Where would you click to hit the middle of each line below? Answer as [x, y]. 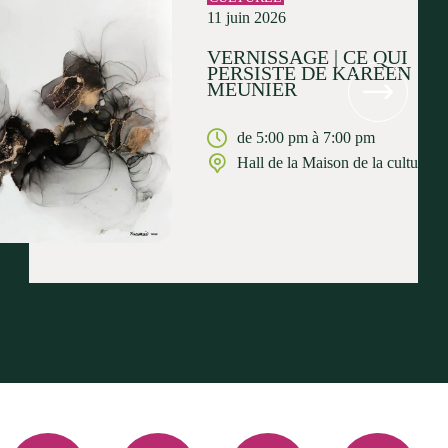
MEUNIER [252, 88]
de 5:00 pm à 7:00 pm [306, 137]
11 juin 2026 [246, 17]
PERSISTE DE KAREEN [309, 72]
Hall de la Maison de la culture [333, 162]
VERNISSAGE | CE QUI [307, 56]
